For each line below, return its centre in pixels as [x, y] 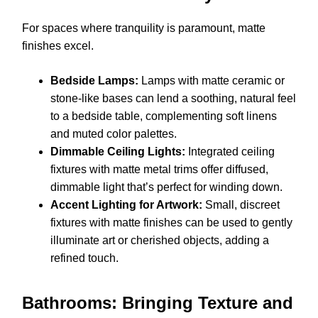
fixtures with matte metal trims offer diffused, [159, 170]
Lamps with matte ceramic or [212, 81]
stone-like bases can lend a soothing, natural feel [173, 99]
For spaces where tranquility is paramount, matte [144, 28]
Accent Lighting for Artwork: [126, 205]
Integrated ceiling [230, 152]
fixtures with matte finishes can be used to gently [171, 223]
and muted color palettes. [114, 134]
